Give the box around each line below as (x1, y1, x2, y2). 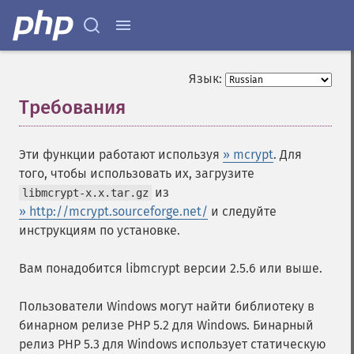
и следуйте (208, 204, 277, 219)
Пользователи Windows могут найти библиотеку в (19, 299, 314, 314)
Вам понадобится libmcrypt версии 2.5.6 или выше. (19, 261, 322, 276)
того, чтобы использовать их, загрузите (19, 166, 254, 181)
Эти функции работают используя (19, 147, 223, 162)
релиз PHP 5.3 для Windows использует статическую (19, 337, 326, 352)
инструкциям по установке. (19, 223, 180, 238)
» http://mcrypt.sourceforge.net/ (19, 204, 208, 219)
